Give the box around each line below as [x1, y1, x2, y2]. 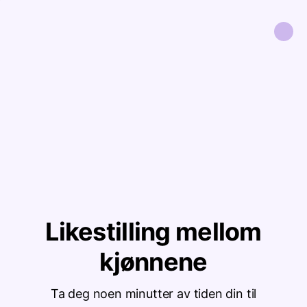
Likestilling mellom [45, 217, 262, 247]
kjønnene [99, 247, 208, 277]
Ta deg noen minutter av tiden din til [50, 286, 257, 301]
